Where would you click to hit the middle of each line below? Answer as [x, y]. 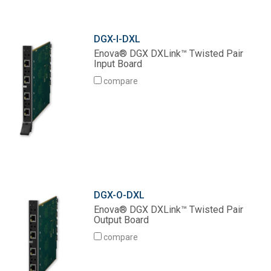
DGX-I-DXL [117, 39]
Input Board [118, 64]
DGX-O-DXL [119, 195]
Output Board [122, 220]
